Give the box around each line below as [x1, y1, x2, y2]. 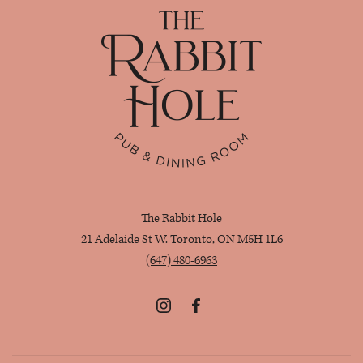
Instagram [153, 318, 207, 334]
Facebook [186, 318, 235, 334]
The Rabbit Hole [141, 211, 222, 227]
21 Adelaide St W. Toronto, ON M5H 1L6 [80, 232, 283, 248]
